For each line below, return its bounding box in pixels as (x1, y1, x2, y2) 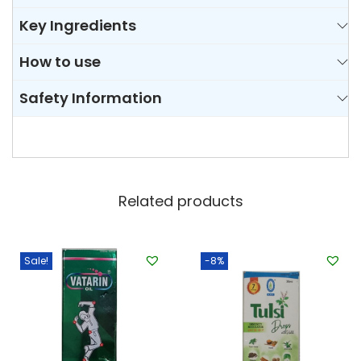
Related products (118, 191, 243, 212)
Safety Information (19, 88, 162, 109)
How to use (19, 52, 101, 73)
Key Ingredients (19, 15, 136, 36)
